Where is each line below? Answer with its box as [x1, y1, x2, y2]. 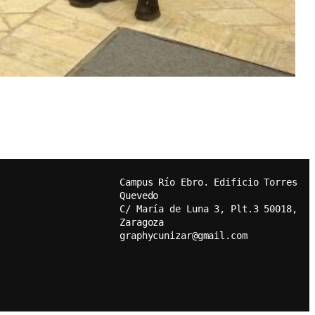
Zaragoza [120, 216, 165, 228]
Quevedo [120, 189, 159, 201]
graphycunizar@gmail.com [120, 229, 247, 241]
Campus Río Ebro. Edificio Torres [120, 176, 297, 188]
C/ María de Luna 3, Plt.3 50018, [120, 202, 297, 214]
